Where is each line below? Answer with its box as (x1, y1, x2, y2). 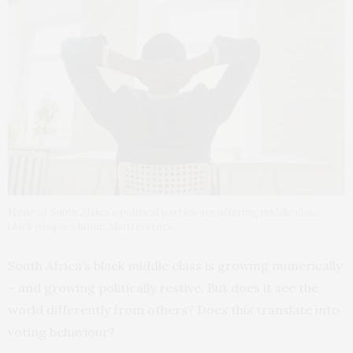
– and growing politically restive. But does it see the (8, 280, 318, 296)
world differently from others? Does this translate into (8, 302, 340, 318)
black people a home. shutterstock (8, 220, 173, 234)
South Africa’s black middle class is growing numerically (8, 258, 342, 274)
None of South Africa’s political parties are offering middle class (8, 206, 320, 220)
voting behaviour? (8, 324, 115, 340)
